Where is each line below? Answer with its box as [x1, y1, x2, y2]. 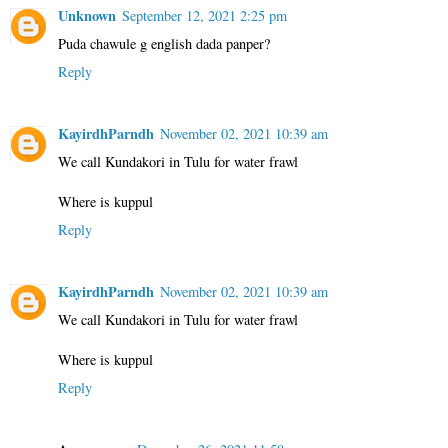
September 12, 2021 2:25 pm [122, 5, 287, 25]
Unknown [58, 4, 116, 26]
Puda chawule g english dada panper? [58, 33, 270, 53]
